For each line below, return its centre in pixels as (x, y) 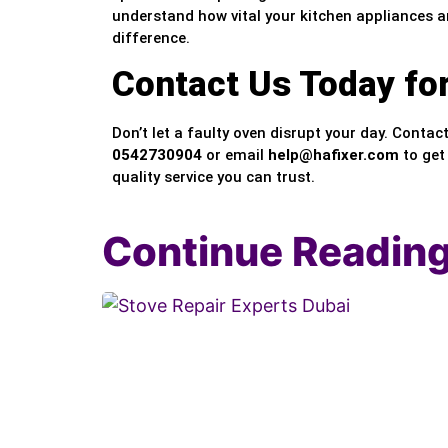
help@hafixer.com (333, 154)
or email (235, 154)
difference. (151, 38)
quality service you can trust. (213, 176)
